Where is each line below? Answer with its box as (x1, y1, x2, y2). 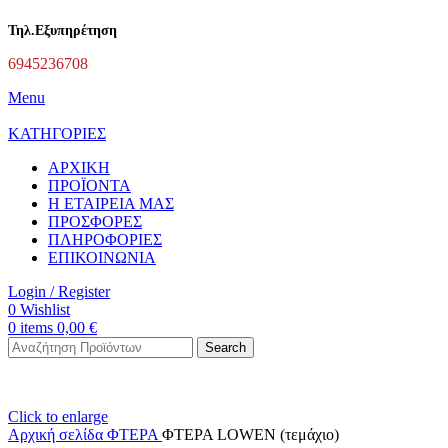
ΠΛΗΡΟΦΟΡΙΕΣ (48, 230, 162, 248)
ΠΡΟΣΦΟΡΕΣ (48, 212, 142, 230)
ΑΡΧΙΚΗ (48, 158, 110, 176)
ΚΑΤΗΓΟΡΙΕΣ (8, 124, 106, 142)
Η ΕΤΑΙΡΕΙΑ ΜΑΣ (48, 194, 174, 212)
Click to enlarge (8, 407, 108, 425)
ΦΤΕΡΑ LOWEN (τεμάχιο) (162, 425, 339, 443)
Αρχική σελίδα (8, 425, 107, 443)
